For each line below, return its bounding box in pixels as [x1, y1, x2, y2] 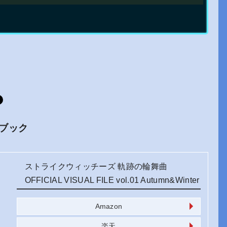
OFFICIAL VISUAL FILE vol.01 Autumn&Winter [24, 175, 200, 184]
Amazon [95, 202, 123, 211]
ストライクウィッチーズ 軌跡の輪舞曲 [24, 162, 168, 171]
